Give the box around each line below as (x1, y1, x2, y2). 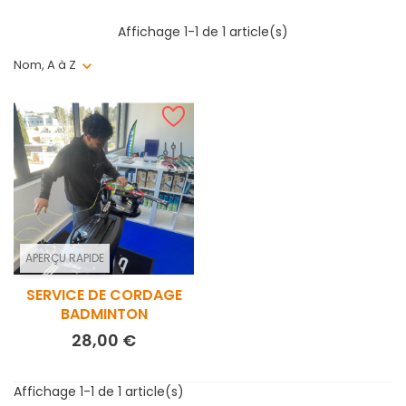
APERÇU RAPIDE (25, 250, 104, 266)
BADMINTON (60, 304, 148, 324)
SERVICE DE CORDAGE (25, 285, 182, 305)
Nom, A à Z (14, 56, 76, 73)
